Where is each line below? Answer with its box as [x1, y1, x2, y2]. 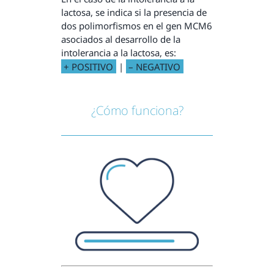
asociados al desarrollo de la [61, 32, 180, 45]
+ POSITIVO [64, 60, 114, 73]
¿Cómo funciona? [91, 102, 183, 119]
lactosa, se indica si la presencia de [61, 6, 207, 18]
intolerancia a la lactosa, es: [61, 46, 176, 59]
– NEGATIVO [128, 60, 181, 73]
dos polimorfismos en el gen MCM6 [61, 19, 212, 32]
